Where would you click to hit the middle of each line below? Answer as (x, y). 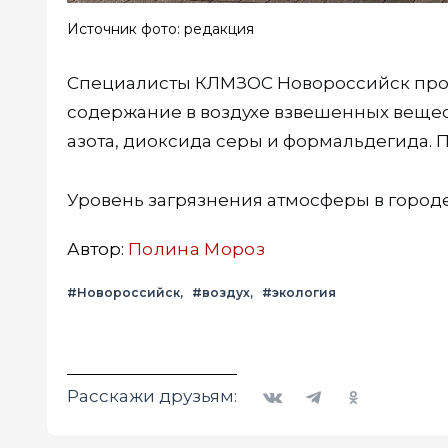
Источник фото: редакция (160, 29)
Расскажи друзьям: (152, 396)
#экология (299, 293)
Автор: (97, 249)
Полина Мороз (197, 249)
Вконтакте (290, 383)
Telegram (324, 383)
